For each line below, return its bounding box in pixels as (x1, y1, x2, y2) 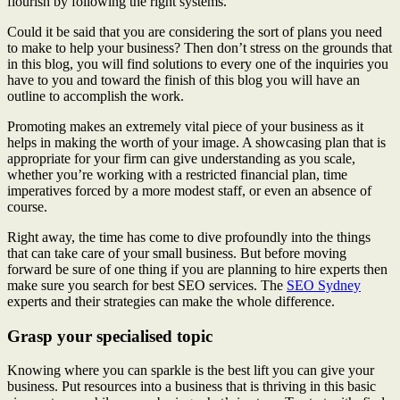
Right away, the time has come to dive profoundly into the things (7, 229, 371, 245)
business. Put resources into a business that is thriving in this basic (7, 379, 376, 395)
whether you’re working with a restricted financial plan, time (7, 166, 347, 182)
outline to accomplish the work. (7, 87, 184, 104)
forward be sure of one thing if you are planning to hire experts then (7, 261, 387, 277)
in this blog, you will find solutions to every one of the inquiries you (7, 55, 388, 71)
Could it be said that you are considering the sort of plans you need (7, 23, 382, 39)
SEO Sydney (287, 277, 361, 293)
